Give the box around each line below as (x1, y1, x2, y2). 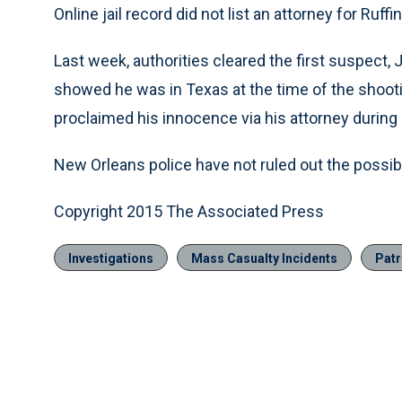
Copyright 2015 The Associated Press (54, 202, 324, 221)
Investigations (68, 251, 153, 266)
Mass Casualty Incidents (191, 251, 337, 266)
